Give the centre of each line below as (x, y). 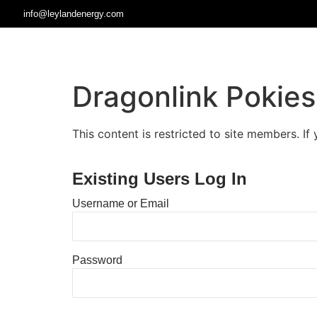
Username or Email (121, 203)
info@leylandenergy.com (73, 14)
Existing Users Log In (160, 179)
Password (97, 260)
